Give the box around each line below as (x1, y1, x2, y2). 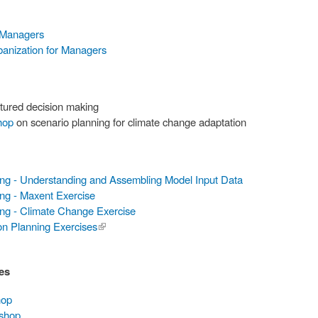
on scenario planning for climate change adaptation (13, 114, 247, 130)
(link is (97, 219, 126, 234)
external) (97, 234, 138, 250)
